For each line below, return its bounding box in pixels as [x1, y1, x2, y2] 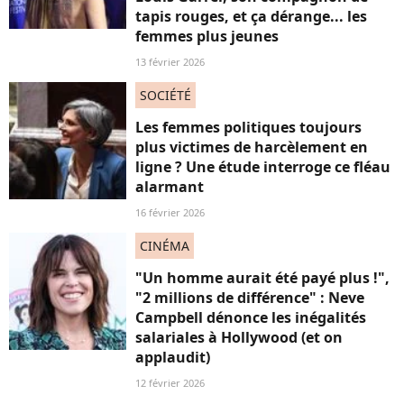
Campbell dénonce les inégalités [135, 308, 366, 327]
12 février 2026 [135, 376, 205, 390]
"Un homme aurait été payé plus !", [135, 268, 390, 288]
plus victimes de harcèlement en [135, 137, 368, 157]
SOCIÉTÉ [140, 87, 191, 104]
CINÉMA [140, 237, 189, 254]
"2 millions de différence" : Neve [135, 288, 364, 308]
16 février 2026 [135, 206, 205, 219]
